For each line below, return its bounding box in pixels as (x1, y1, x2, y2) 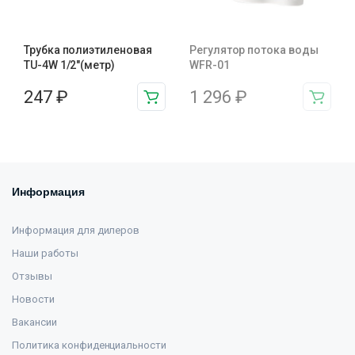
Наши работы (12, 247, 78, 259)
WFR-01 (189, 59, 230, 71)
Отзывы (12, 270, 52, 282)
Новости (12, 293, 55, 305)
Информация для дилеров (12, 224, 140, 236)
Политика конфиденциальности (12, 339, 167, 351)
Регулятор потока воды (189, 44, 319, 56)
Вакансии (12, 316, 57, 328)
